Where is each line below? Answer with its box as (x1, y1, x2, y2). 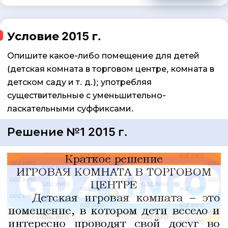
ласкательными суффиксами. (7, 103, 134, 113)
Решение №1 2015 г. (7, 125, 127, 138)
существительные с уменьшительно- (7, 90, 166, 100)
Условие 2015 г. (7, 29, 101, 43)
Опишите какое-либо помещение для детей (7, 50, 199, 61)
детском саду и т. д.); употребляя (7, 76, 152, 87)
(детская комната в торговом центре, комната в (7, 63, 214, 74)
